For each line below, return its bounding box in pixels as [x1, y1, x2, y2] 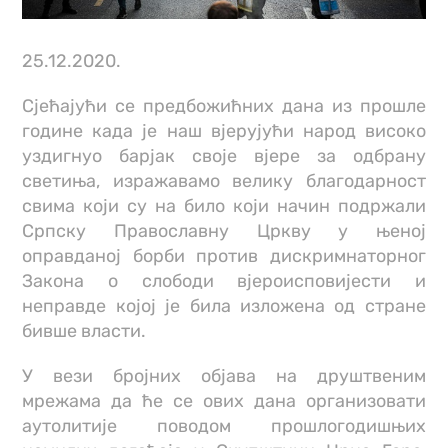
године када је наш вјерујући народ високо [22, 120, 426, 143]
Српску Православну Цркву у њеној [22, 220, 426, 243]
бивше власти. [22, 320, 147, 343]
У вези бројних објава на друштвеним [22, 365, 426, 388]
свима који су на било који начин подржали [22, 195, 426, 218]
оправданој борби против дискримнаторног [22, 245, 426, 268]
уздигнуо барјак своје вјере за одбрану [22, 145, 426, 168]
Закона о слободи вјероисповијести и [22, 270, 426, 293]
